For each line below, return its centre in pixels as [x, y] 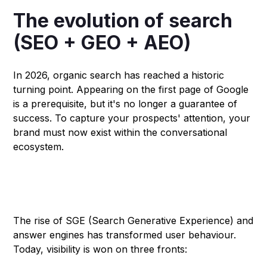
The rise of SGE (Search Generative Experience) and [133, 220]
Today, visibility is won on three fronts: [100, 249]
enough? [44, 200]
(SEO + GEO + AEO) [102, 42]
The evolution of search [123, 20]
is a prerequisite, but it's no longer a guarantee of [125, 103]
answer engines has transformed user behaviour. [125, 235]
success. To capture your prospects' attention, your [132, 118]
